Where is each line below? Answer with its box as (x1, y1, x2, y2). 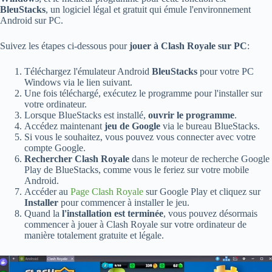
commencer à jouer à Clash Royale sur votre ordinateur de (24, 219, 246, 230)
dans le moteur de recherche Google (129, 154, 270, 165)
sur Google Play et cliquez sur (143, 186, 260, 197)
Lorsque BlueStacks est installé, (24, 110, 148, 121)
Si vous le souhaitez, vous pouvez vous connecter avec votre (24, 132, 256, 143)
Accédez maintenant (24, 121, 104, 132)
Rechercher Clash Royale (24, 154, 129, 165)
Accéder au (24, 186, 70, 197)
